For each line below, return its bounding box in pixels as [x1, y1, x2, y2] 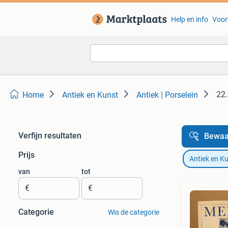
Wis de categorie [107, 208, 159, 216]
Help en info [170, 15, 208, 23]
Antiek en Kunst [62, 90, 118, 100]
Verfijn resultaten [18, 131, 81, 140]
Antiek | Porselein [136, 90, 198, 100]
